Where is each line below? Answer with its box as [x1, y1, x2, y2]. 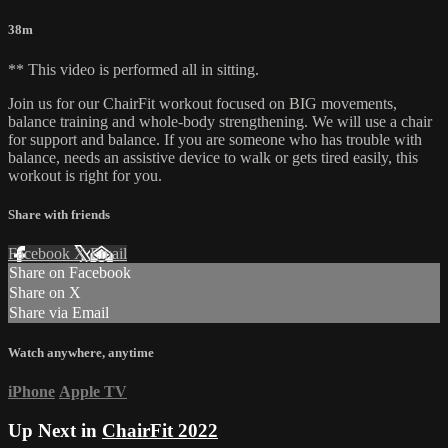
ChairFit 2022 [102, 420, 218, 442]
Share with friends [8, 206, 110, 222]
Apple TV [59, 383, 127, 401]
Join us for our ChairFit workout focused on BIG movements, [8, 94, 397, 112]
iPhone [8, 383, 55, 401]
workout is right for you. [8, 166, 162, 184]
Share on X [9, 284, 81, 301]
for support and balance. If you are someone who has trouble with [8, 130, 422, 148]
